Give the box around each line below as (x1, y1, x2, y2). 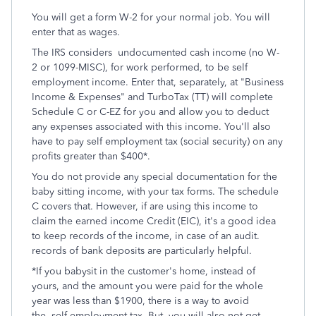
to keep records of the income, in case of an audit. (32, 230, 260, 242)
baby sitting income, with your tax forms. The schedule (32, 186, 279, 197)
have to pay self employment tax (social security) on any (32, 135, 283, 147)
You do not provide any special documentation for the (32, 171, 277, 183)
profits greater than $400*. (32, 150, 150, 162)
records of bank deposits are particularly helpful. (32, 245, 252, 257)
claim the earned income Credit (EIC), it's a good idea (32, 215, 276, 227)
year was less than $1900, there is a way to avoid (32, 295, 249, 307)
